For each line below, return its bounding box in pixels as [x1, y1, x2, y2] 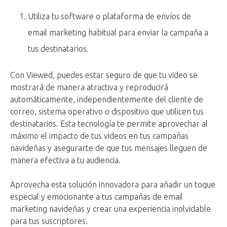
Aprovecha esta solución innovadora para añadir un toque [10, 180, 215, 190]
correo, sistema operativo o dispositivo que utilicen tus [10, 107, 204, 117]
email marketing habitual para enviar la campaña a [28, 28, 209, 37]
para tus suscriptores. [10, 216, 88, 226]
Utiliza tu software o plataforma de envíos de [28, 12, 192, 21]
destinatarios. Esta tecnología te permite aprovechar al [10, 119, 208, 129]
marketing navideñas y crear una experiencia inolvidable [10, 204, 211, 214]
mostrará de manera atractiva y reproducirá [10, 83, 168, 92]
